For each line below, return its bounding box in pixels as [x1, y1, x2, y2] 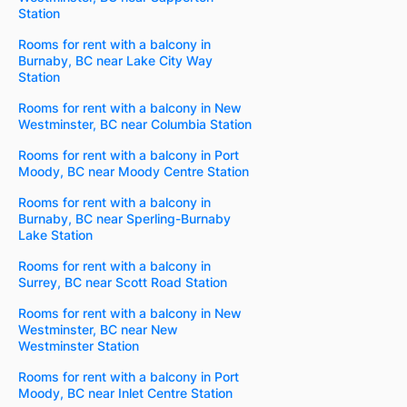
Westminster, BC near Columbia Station [18, 115, 252, 132]
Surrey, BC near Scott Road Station [18, 273, 227, 290]
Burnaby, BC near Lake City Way [18, 52, 213, 68]
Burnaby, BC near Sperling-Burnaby [18, 210, 231, 226]
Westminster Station [18, 337, 139, 353]
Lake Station [18, 226, 93, 243]
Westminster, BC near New [18, 321, 178, 337]
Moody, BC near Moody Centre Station [18, 163, 249, 179]
